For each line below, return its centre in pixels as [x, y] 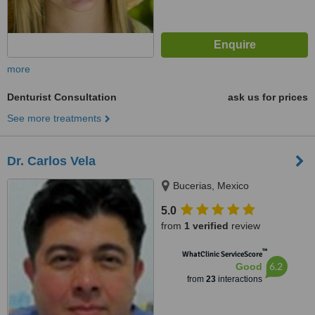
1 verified [206, 226]
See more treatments [54, 118]
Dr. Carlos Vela [51, 161]
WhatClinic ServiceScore [222, 254]
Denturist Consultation [62, 97]
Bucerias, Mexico [211, 186]
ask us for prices [268, 97]
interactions [239, 279]
